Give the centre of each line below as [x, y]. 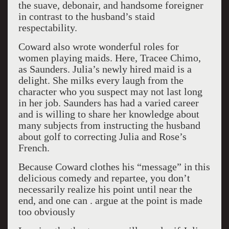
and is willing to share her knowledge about [109, 114]
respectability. [48, 28]
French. [34, 148]
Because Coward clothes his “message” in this [114, 167]
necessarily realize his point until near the [105, 189]
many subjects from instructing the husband [109, 125]
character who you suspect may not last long [110, 91]
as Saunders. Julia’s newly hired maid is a [105, 69]
